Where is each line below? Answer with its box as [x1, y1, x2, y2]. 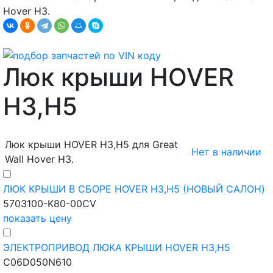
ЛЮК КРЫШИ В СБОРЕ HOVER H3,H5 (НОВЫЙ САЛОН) [3, 183, 265, 196]
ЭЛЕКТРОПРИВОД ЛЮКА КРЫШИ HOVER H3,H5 [3, 241, 230, 254]
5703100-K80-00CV [3, 197, 96, 210]
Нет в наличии [191, 146, 261, 158]
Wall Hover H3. [5, 153, 74, 166]
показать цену [3, 212, 72, 225]
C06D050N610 [3, 256, 72, 269]
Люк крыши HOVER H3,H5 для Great [5, 138, 178, 151]
